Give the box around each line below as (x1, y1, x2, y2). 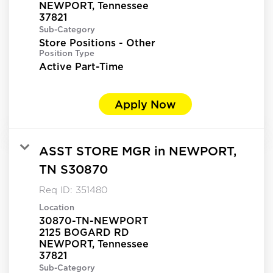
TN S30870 (39, 162, 108, 175)
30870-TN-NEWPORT (39, 214, 148, 226)
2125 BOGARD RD (39, 226, 129, 238)
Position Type (39, 48, 94, 57)
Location (39, 202, 74, 211)
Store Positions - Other (39, 37, 155, 48)
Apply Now (115, 97, 176, 110)
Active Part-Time (39, 60, 124, 72)
